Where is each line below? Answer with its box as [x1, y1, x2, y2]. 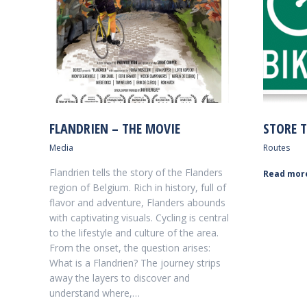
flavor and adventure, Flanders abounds [49, 196, 225, 209]
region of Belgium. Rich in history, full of [49, 181, 226, 194]
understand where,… [49, 286, 140, 299]
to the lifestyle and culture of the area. [49, 226, 219, 239]
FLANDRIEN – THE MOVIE [49, 119, 180, 138]
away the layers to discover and [49, 271, 190, 284]
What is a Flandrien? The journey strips [49, 256, 221, 269]
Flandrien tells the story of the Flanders [49, 166, 223, 179]
